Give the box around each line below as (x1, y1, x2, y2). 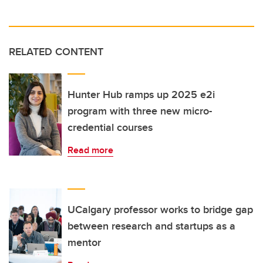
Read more (68, 143, 113, 157)
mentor (68, 235, 101, 251)
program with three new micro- (68, 103, 212, 119)
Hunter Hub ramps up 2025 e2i (68, 87, 215, 103)
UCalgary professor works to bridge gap (68, 202, 253, 218)
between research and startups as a (68, 218, 235, 234)
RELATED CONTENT (9, 44, 103, 60)
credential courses (68, 120, 153, 136)
